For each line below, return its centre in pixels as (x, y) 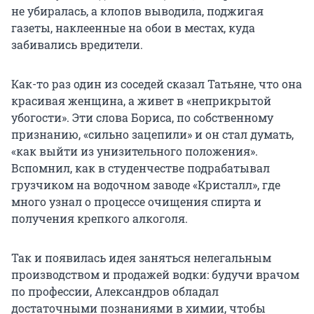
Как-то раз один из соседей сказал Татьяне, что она (157, 83)
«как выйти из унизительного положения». (135, 151)
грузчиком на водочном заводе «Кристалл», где (146, 184)
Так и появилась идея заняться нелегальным (141, 257)
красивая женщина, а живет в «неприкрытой (141, 100)
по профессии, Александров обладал (115, 291)
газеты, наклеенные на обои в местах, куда (133, 27)
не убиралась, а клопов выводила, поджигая (137, 11)
